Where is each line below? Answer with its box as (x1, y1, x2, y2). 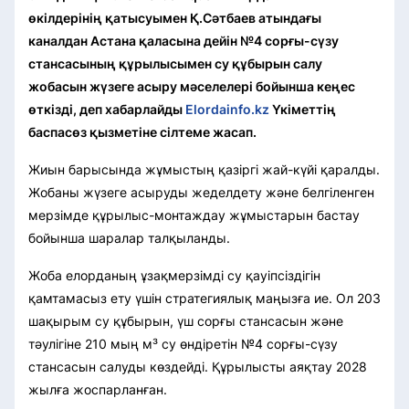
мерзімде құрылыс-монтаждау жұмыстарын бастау (28, 206, 360, 223)
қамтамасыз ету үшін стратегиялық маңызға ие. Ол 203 (28, 289, 381, 306)
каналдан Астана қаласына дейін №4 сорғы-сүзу (28, 32, 339, 48)
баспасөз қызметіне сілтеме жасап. (28, 123, 257, 140)
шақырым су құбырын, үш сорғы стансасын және (28, 312, 343, 329)
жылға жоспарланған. (28, 381, 167, 397)
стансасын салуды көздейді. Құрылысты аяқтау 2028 (28, 358, 367, 374)
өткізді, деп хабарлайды (28, 100, 185, 117)
